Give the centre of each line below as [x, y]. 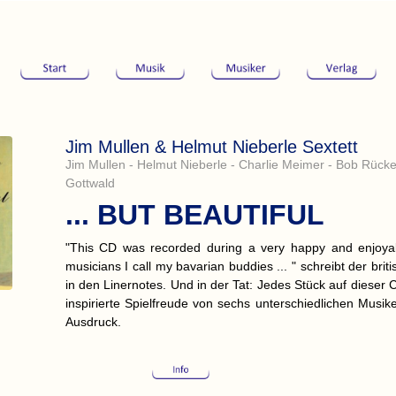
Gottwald [90, 183]
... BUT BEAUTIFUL [194, 215]
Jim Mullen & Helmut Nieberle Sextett [211, 147]
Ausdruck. [93, 322]
